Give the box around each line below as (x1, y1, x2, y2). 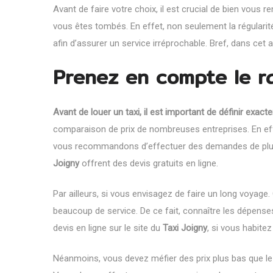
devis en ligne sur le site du (53, 222, 163, 233)
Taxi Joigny (163, 222, 207, 233)
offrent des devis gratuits (79, 157, 183, 169)
